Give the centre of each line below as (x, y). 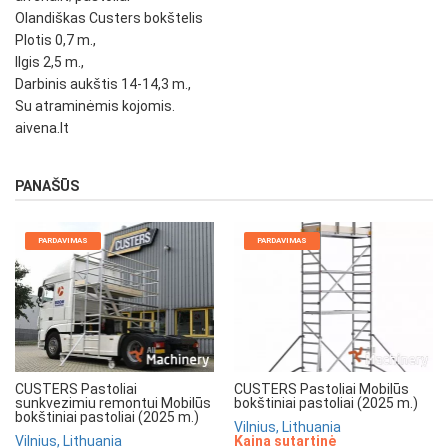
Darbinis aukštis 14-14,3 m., (103, 84)
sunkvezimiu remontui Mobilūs (113, 402)
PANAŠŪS (47, 186)
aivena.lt (42, 128)
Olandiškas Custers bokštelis (109, 18)
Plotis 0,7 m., (55, 40)
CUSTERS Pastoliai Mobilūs (321, 388)
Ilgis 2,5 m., (49, 62)
